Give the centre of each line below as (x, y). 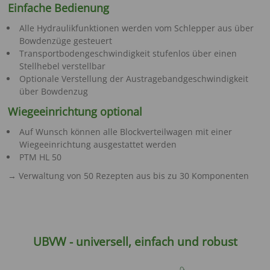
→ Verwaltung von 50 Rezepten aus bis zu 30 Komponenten (129, 175)
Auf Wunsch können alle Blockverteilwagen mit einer (125, 131)
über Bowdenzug (53, 91)
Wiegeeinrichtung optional (75, 111)
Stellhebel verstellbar (62, 66)
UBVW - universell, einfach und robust (135, 242)
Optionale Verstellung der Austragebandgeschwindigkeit (133, 78)
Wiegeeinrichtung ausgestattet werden (98, 144)
